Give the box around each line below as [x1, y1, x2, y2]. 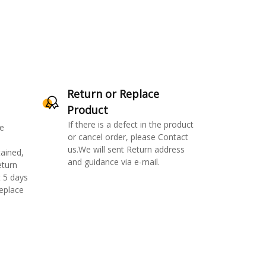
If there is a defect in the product [67, 119, 194, 131]
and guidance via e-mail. [67, 156, 160, 168]
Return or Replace [66, 87, 159, 102]
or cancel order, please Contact [67, 131, 188, 143]
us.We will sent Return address [67, 144, 185, 156]
